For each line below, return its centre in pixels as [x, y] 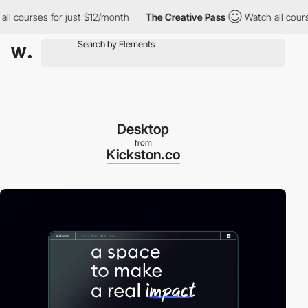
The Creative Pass [165, 17]
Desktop [143, 129]
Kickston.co [143, 155]
